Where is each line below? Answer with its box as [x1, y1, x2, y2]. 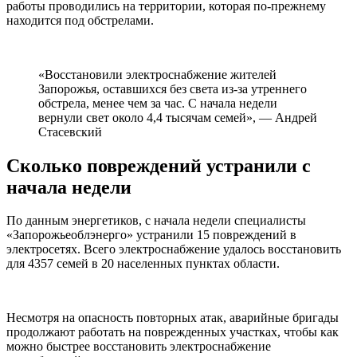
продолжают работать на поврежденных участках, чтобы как [6, 325, 339, 339]
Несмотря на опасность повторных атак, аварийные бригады [6, 311, 339, 325]
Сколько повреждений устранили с [6, 155, 311, 176]
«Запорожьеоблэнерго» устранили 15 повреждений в [6, 228, 296, 242]
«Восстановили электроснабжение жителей [38, 67, 277, 81]
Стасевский [38, 124, 102, 139]
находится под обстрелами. [6, 13, 154, 27]
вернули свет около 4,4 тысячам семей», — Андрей [38, 110, 317, 124]
